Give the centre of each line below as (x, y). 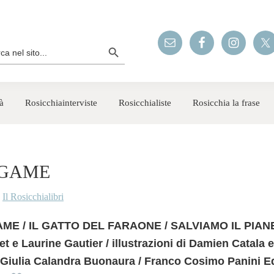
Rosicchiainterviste (61, 103)
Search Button (118, 41)
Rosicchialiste (145, 103)
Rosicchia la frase (226, 103)
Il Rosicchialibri (33, 197)
